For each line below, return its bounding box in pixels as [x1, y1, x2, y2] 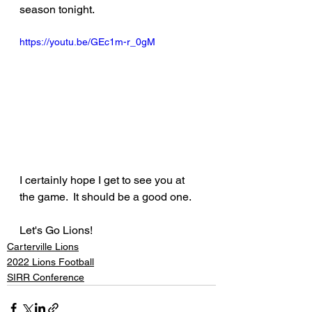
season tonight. [19, 3, 95, 16]
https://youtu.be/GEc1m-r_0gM [19, 36, 155, 47]
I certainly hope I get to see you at [19, 173, 187, 187]
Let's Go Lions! [19, 223, 93, 237]
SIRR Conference [7, 271, 84, 283]
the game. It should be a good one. [19, 189, 192, 203]
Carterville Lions [7, 240, 79, 252]
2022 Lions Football [7, 256, 94, 267]
